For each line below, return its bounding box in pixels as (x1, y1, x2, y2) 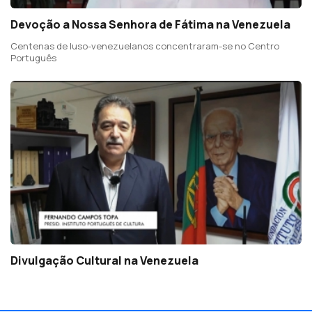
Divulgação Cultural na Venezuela (10, 252, 198, 268)
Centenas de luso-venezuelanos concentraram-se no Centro (10, 39, 279, 52)
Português (10, 51, 56, 64)
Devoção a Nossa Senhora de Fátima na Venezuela (10, 16, 290, 32)
